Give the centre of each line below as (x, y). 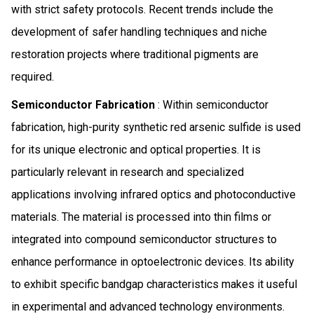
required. (33, 76)
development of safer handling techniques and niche (139, 32)
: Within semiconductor (212, 104)
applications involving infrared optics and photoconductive (153, 194)
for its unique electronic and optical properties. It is (136, 149)
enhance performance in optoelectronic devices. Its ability (153, 261)
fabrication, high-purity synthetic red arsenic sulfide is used (156, 127)
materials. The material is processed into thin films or (141, 217)
